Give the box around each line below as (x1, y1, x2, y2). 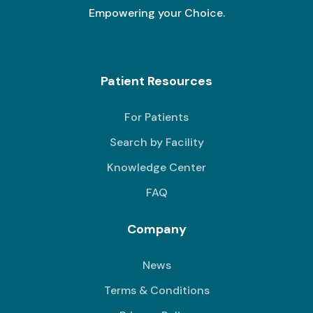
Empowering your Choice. (88, 5, 225, 20)
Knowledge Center (107, 159, 206, 175)
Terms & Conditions (103, 282, 210, 298)
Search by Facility (109, 134, 204, 150)
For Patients (124, 109, 189, 124)
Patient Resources (101, 72, 212, 89)
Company (126, 220, 187, 238)
